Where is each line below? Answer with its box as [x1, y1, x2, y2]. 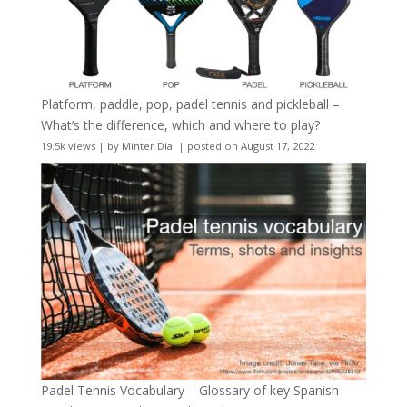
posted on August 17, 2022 [186, 139, 314, 153]
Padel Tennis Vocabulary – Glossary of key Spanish [40, 381, 339, 399]
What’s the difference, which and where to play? [40, 116, 320, 134]
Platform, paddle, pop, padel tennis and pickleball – [40, 95, 340, 113]
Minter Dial [121, 139, 175, 153]
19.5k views [40, 139, 95, 153]
